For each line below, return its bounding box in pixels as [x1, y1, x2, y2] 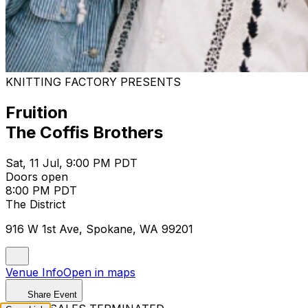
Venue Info [5, 265, 63, 279]
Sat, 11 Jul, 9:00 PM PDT [5, 155, 137, 170]
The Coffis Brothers [5, 122, 163, 142]
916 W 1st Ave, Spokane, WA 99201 [5, 221, 193, 236]
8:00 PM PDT [5, 183, 77, 197]
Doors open [5, 169, 68, 184]
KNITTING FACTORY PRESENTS [5, 75, 181, 89]
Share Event [27, 289, 77, 300]
